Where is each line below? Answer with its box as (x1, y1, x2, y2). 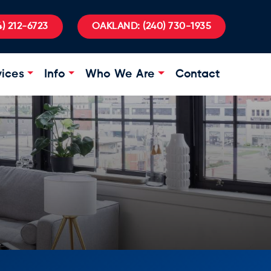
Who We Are (85, 69, 155, 80)
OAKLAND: (91, 22, 140, 31)
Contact (175, 69, 220, 80)
